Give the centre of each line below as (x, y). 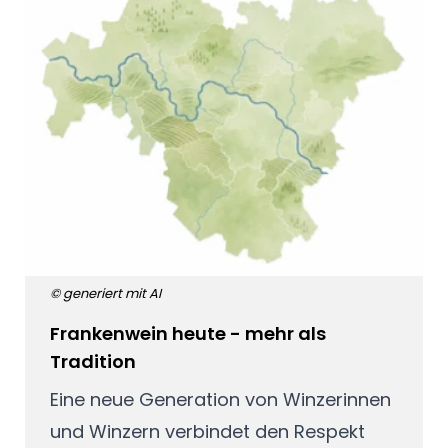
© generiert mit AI (105, 293)
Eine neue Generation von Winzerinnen (220, 399)
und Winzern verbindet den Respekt (207, 431)
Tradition (92, 362)
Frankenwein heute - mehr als (187, 334)
